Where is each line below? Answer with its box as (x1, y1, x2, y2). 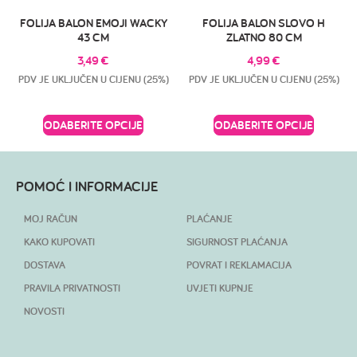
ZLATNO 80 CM (226, 29, 302, 45)
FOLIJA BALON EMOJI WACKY (19, 15, 167, 31)
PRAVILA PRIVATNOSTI (24, 281, 120, 296)
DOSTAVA (24, 258, 65, 273)
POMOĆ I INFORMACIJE (16, 177, 158, 196)
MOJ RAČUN (24, 212, 77, 226)
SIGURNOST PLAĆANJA (186, 235, 288, 249)
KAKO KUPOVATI (24, 235, 95, 249)
